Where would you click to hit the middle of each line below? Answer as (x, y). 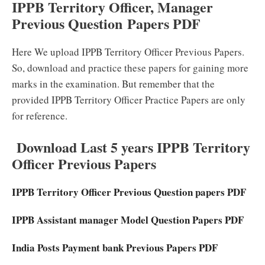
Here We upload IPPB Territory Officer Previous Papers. (128, 52)
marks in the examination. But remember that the (113, 84)
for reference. (40, 116)
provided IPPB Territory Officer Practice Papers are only (129, 100)
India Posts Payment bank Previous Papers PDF (115, 247)
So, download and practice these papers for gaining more (130, 68)
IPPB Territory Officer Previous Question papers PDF (129, 192)
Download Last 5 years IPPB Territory (131, 147)
